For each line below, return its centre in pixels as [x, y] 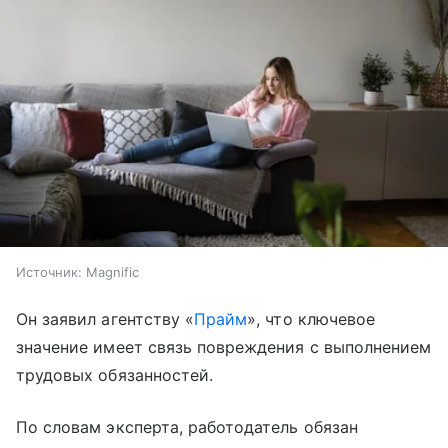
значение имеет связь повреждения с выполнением [224, 346]
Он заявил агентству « [105, 318]
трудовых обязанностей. [115, 374]
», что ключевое [311, 318]
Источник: [49, 271]
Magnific [112, 271]
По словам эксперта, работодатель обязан [187, 426]
